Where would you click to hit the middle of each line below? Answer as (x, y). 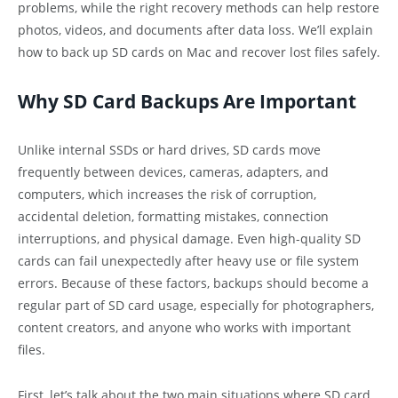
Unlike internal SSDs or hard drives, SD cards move (169, 150)
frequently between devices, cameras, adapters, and (173, 172)
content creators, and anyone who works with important (184, 328)
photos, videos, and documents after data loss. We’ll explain (195, 29)
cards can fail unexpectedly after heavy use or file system (188, 261)
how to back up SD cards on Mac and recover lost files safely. (199, 52)
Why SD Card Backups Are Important (187, 102)
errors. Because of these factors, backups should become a (193, 283)
